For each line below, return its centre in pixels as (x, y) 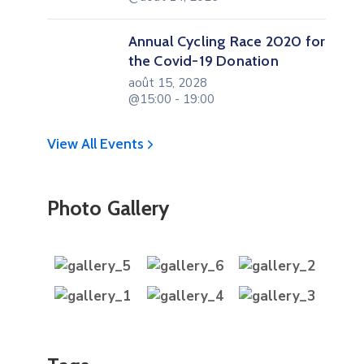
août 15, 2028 (167, 82)
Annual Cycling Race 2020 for (227, 41)
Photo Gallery (108, 208)
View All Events (97, 143)
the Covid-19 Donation (203, 61)
